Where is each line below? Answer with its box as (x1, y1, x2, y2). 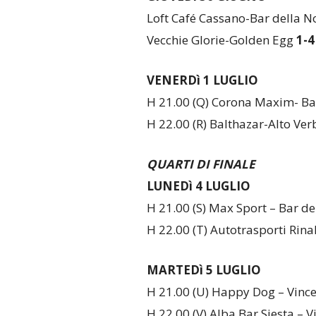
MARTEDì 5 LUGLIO (146, 261, 261, 278)
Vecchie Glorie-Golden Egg (146, 31, 296, 48)
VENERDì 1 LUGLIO (146, 71, 258, 88)
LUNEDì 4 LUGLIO (146, 177, 250, 194)
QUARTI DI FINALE (146, 155, 255, 172)
